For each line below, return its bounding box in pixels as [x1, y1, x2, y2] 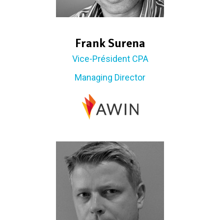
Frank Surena [75, 36, 145, 51]
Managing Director [75, 72, 145, 83]
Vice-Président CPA [72, 54, 148, 64]
